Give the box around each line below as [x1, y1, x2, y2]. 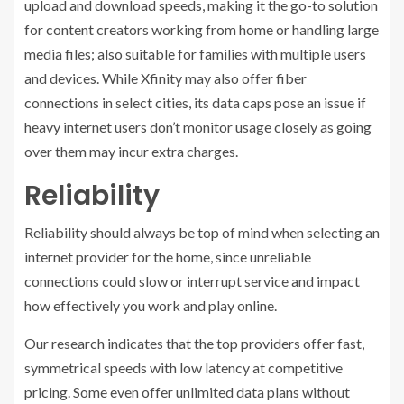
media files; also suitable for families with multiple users [24, 44, 366, 62]
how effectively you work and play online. [24, 296, 277, 314]
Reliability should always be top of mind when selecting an [24, 223, 380, 241]
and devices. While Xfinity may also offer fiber [24, 69, 307, 87]
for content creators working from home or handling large [24, 20, 379, 38]
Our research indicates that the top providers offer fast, [24, 334, 364, 352]
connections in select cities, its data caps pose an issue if [24, 93, 366, 111]
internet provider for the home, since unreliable [24, 247, 311, 265]
